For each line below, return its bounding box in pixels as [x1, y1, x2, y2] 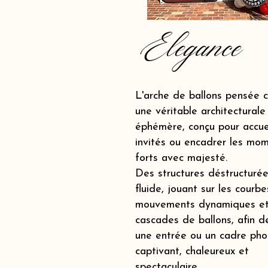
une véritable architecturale [135, 106, 266, 117]
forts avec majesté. [135, 153, 227, 164]
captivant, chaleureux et [135, 246, 249, 257]
